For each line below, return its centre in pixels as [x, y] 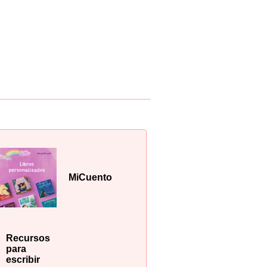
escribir [23, 260]
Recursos [28, 238]
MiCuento [90, 177]
